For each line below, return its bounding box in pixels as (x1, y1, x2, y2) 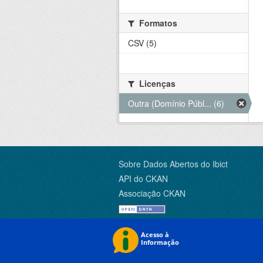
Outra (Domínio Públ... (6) (128, 97, 224, 110)
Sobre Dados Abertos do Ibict (119, 158, 228, 170)
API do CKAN (119, 173, 168, 185)
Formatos (137, 17, 177, 29)
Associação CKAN (119, 187, 186, 200)
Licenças (137, 77, 176, 90)
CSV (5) (128, 37, 157, 49)
